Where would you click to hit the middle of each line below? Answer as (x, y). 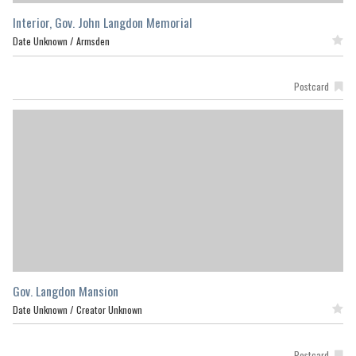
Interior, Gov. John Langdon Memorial (103, 23)
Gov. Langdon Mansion (66, 290)
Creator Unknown (109, 309)
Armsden (93, 41)
